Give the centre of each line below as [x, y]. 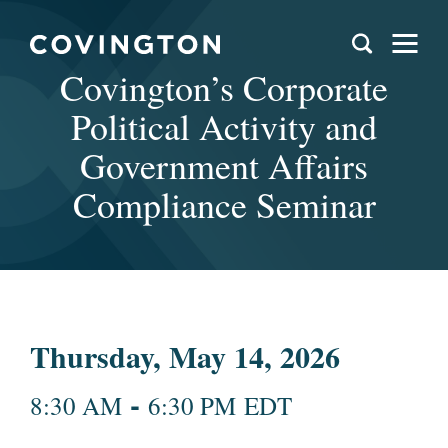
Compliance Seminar [224, 204]
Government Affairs [224, 165]
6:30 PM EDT [220, 405]
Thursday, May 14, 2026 [185, 356]
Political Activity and [224, 126]
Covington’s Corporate [224, 87]
